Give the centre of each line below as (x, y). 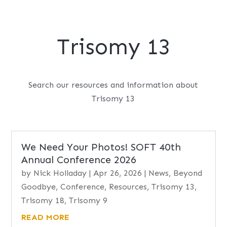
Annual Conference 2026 (79, 160)
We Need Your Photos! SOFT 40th (101, 147)
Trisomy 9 (88, 200)
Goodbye (39, 187)
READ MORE (46, 217)
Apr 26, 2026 (118, 173)
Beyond (188, 173)
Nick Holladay (60, 173)
